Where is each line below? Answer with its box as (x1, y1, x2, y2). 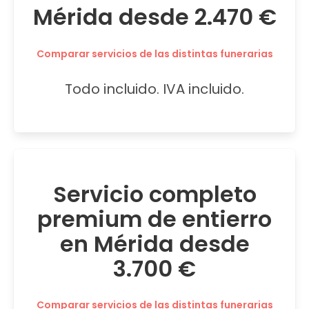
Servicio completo (52, 179, 257, 210)
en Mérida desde (59, 228, 250, 259)
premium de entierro (37, 203, 272, 235)
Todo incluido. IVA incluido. (65, 79, 244, 99)
